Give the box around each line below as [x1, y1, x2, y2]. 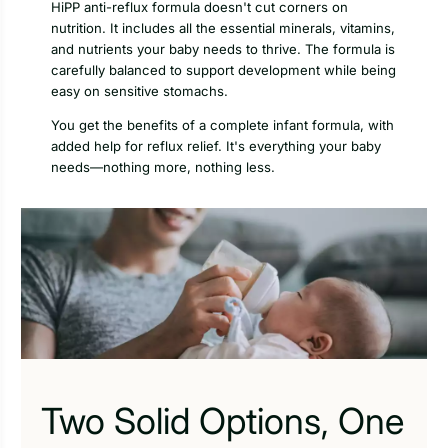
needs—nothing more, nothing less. [51, 159, 275, 176]
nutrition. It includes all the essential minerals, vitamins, [51, 20, 395, 37]
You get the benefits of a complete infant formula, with [51, 117, 394, 134]
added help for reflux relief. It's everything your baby [51, 138, 381, 155]
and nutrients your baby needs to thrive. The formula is [51, 41, 395, 58]
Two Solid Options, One [41, 398, 404, 443]
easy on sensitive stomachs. [51, 83, 228, 100]
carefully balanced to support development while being [51, 62, 396, 79]
